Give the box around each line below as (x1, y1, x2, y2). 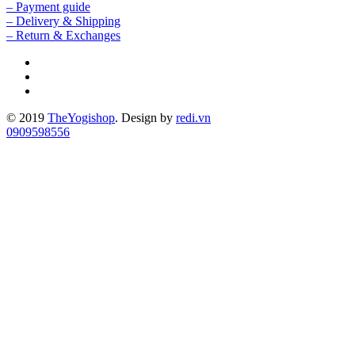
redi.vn (176, 110, 211, 124)
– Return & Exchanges (6, 28, 120, 42)
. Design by (115, 110, 176, 124)
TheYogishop (48, 110, 115, 124)
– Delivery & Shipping (6, 13, 120, 28)
